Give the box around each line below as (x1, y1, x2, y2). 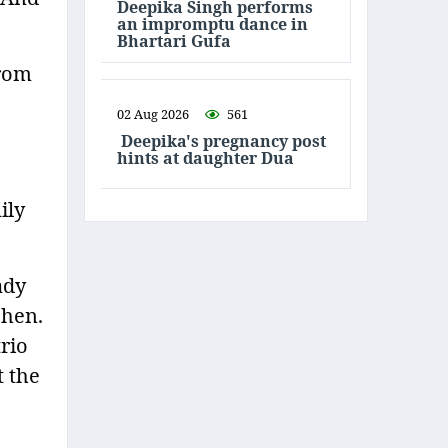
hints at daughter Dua (117, 147, 294, 169)
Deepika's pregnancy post (117, 130, 326, 152)
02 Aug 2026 (117, 105, 189, 123)
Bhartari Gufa (117, 29, 231, 52)
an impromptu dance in (117, 12, 308, 35)
